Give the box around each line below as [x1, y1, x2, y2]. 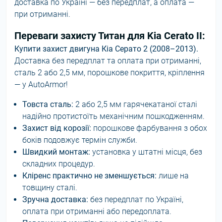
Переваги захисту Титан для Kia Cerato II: [14, 30, 205, 42]
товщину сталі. [22, 183, 77, 192]
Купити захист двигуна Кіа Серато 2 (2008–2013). [14, 44, 198, 54]
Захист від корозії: [22, 123, 91, 133]
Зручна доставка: [22, 195, 88, 204]
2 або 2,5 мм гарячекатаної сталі [73, 100, 197, 109]
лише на [157, 171, 189, 180]
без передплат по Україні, [88, 195, 183, 204]
